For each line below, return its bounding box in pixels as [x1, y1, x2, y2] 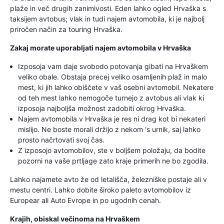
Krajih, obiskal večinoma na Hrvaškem [10, 214, 140, 223]
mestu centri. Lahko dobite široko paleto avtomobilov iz [10, 185, 191, 194]
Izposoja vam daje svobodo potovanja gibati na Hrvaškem [18, 62, 208, 70]
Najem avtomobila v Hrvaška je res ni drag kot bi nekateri [18, 114, 205, 123]
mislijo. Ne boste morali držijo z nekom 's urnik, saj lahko [18, 125, 200, 133]
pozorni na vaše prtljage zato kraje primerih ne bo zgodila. [18, 156, 208, 165]
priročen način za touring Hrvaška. [10, 25, 122, 33]
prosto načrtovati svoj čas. [18, 135, 104, 144]
